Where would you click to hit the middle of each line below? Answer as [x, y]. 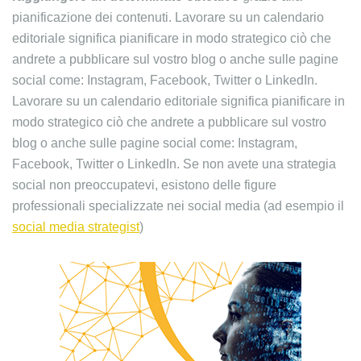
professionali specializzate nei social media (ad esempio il [178, 206]
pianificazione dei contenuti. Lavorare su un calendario [168, 17]
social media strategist [76, 227]
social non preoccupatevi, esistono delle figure [144, 185]
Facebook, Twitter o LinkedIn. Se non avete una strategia [174, 164]
